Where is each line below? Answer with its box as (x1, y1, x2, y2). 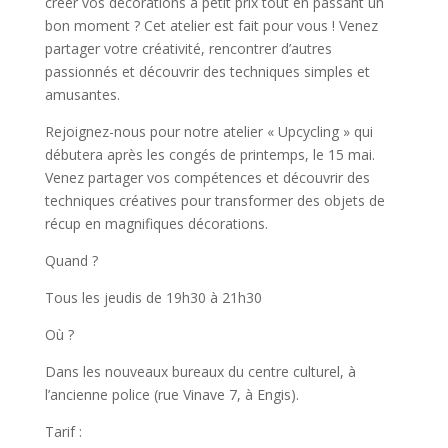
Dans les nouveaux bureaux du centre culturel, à (44, 362, 356, 381)
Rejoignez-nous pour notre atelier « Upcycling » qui (44, 122, 373, 141)
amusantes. (44, 85, 124, 104)
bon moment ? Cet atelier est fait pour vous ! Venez (44, 16, 378, 35)
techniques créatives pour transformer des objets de (44, 191, 385, 210)
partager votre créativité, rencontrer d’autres (44, 39, 332, 58)
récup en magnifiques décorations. (44, 214, 268, 233)
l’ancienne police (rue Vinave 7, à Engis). (44, 385, 299, 404)
